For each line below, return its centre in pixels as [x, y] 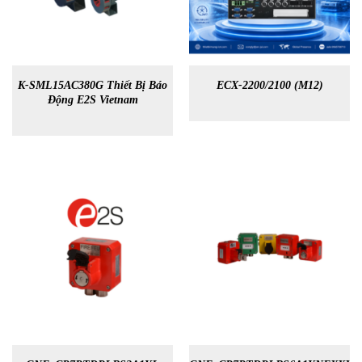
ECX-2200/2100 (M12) [269, 85]
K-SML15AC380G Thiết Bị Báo [93, 85]
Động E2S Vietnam [93, 99]
